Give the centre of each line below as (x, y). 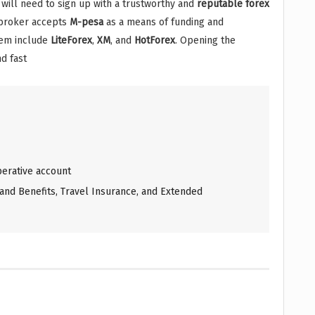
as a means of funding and (163, 22)
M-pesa (86, 22)
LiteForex (71, 41)
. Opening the (205, 41)
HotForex (155, 41)
